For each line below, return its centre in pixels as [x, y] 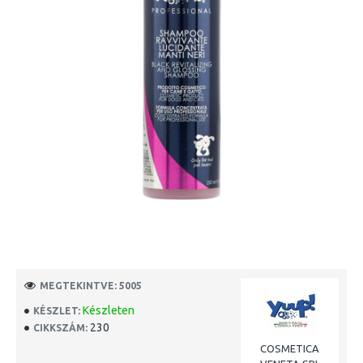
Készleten [109, 310]
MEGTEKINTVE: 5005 [91, 285]
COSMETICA [290, 348]
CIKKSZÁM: [60, 327]
